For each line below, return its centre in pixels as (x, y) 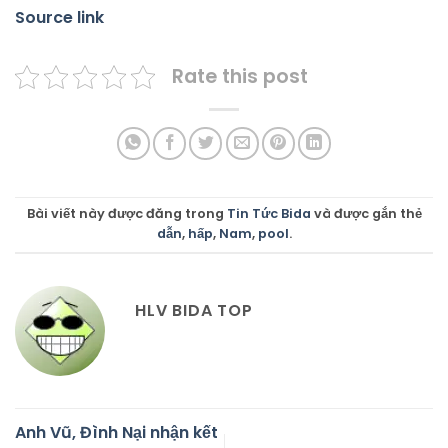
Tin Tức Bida (268, 214)
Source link (59, 17)
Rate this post (240, 76)
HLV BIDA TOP (194, 311)
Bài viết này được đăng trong (126, 214)
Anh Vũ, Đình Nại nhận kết (116, 433)
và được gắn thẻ (366, 214)
